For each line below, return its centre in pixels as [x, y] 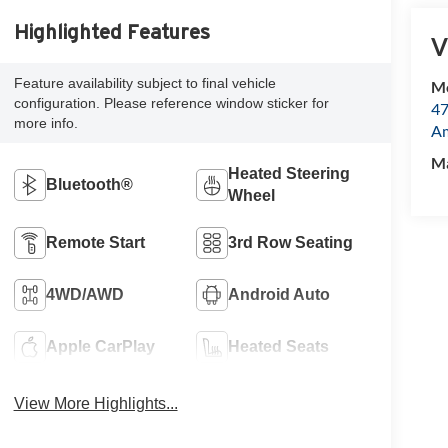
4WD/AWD [84, 295]
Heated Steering [289, 174]
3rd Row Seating [291, 243]
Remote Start [95, 243]
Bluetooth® [89, 185]
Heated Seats [279, 347]
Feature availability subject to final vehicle [144, 83]
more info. [45, 123]
